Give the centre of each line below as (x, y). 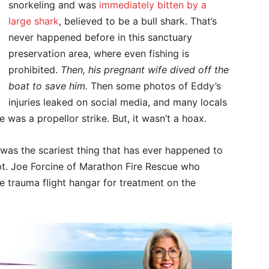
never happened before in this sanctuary (100, 37)
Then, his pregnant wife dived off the (145, 70)
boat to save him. (48, 86)
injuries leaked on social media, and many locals (118, 102)
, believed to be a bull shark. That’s (138, 21)
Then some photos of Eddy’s (154, 86)
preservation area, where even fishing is (99, 53)
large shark (34, 21)
